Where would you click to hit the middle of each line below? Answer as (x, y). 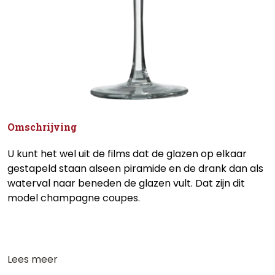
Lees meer (33, 259)
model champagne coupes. (74, 198)
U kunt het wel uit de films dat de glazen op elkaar (127, 154)
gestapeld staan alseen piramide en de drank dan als (135, 168)
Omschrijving (42, 127)
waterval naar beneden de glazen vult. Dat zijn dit (126, 183)
